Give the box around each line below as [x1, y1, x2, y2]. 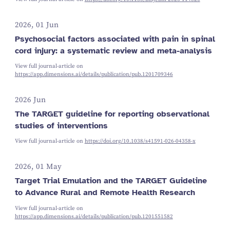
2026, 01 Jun [14, 20, 59, 30]
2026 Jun [14, 95, 46, 105]
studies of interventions [14, 120, 108, 130]
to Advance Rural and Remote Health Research [14, 187, 195, 198]
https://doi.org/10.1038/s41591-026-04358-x [84, 138, 196, 145]
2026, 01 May [14, 162, 62, 172]
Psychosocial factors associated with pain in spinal [14, 33, 215, 44]
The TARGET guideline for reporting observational [14, 108, 209, 119]
